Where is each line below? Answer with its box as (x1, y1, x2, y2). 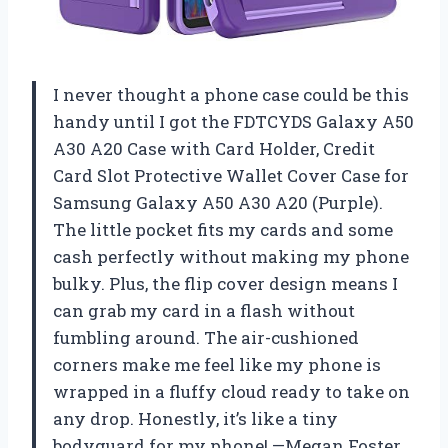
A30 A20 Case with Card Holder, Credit (53, 136, 375, 160)
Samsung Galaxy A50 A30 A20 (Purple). (53, 190, 383, 214)
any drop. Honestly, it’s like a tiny (53, 406, 338, 430)
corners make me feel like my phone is (53, 352, 381, 376)
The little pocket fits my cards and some (53, 217, 393, 241)
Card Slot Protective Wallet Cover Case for (53, 163, 409, 187)
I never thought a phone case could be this (53, 82, 409, 106)
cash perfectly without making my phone (53, 244, 409, 268)
